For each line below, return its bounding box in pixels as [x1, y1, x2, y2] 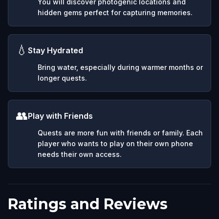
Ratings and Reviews [8, 195, 168, 213]
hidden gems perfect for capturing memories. [38, 8, 193, 17]
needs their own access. [38, 150, 122, 158]
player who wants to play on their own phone [38, 139, 193, 148]
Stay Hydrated [28, 45, 83, 55]
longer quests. [38, 73, 87, 82]
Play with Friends [28, 110, 93, 121]
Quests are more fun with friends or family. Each [38, 128, 203, 137]
